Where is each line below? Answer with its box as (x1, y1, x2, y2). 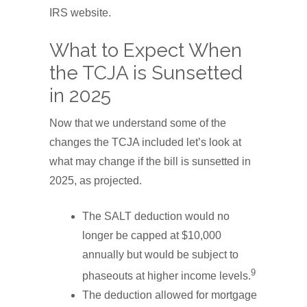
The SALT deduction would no (82, 210, 230, 222)
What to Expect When (49, 38, 242, 62)
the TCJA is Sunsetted (49, 61, 243, 84)
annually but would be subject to (82, 248, 238, 260)
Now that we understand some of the (49, 116, 226, 129)
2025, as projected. (49, 174, 142, 186)
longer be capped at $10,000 (82, 229, 221, 241)
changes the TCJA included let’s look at (49, 136, 241, 148)
